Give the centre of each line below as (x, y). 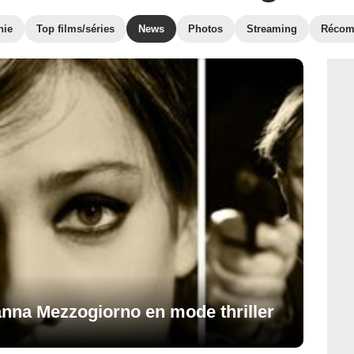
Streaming (272, 29)
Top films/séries (75, 29)
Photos (205, 29)
